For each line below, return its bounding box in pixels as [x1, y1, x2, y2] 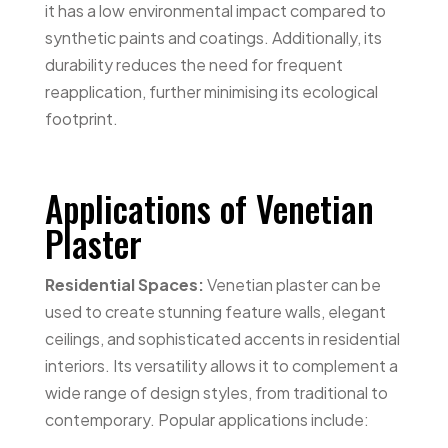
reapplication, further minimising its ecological [44, 80, 378, 102]
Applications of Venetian [44, 181, 374, 234]
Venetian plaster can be [206, 273, 381, 295]
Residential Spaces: [44, 273, 207, 295]
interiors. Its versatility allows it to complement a [44, 354, 398, 376]
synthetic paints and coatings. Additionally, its [44, 26, 382, 48]
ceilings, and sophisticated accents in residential [44, 327, 400, 349]
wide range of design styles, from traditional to [44, 381, 388, 403]
